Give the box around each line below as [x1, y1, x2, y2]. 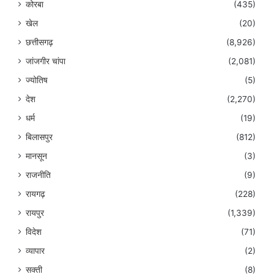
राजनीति [26, 169, 51, 180]
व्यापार [26, 245, 45, 256]
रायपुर [26, 207, 44, 218]
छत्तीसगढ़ [26, 37, 53, 47]
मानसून [26, 150, 47, 161]
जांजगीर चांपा [26, 56, 65, 66]
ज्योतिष [26, 75, 48, 85]
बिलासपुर [26, 131, 53, 142]
